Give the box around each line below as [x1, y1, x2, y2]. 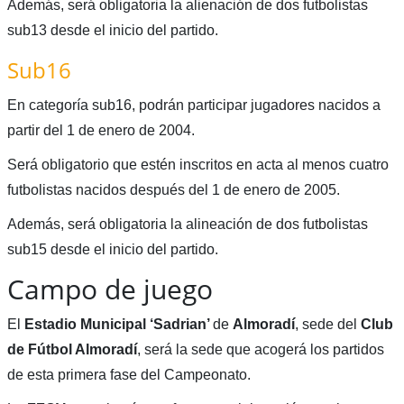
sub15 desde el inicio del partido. [6, 242, 218, 258]
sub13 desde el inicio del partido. [6, 23, 218, 39]
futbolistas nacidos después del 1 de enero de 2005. [6, 182, 340, 198]
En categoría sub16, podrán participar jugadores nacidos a [6, 97, 381, 114]
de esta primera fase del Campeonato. [6, 367, 251, 383]
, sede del [294, 317, 361, 333]
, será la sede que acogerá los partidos [136, 342, 384, 358]
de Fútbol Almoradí [6, 342, 137, 358]
